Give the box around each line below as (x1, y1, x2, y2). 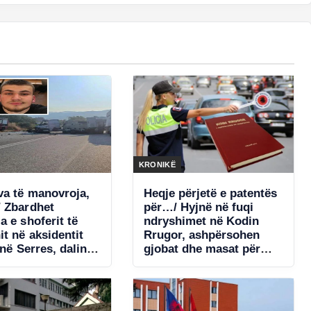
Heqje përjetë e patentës (143, 186, 278, 200)
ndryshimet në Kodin (143, 214, 259, 228)
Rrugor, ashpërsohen (143, 228, 260, 242)
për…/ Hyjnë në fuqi (143, 200, 253, 214)
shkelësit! (143, 255, 197, 269)
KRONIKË (138, 160, 176, 169)
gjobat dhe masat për (143, 242, 260, 255)
